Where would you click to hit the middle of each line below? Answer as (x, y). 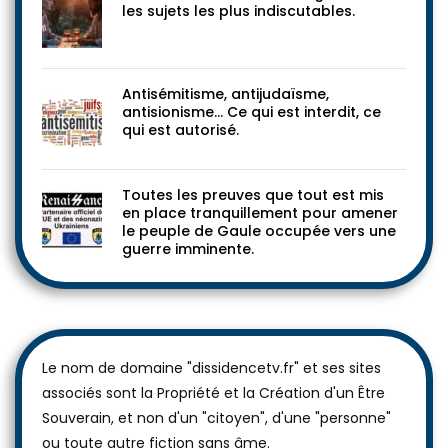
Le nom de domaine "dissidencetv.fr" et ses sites (211, 368)
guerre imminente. (188, 249)
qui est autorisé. (180, 130)
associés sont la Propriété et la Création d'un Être (213, 393)
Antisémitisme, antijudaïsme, (225, 94)
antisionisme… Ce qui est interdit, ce (251, 112)
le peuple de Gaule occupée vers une (259, 231)
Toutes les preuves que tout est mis (253, 195)
